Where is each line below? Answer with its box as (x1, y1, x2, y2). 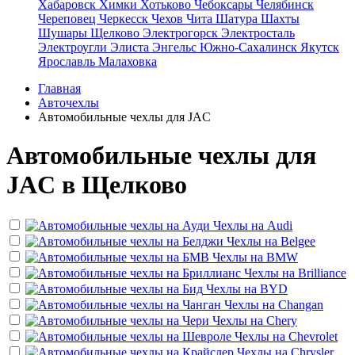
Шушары (38, 26, 90, 40)
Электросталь (221, 26, 295, 40)
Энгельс (152, 40, 200, 54)
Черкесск (99, 12, 151, 25)
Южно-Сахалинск (200, 40, 300, 54)
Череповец (38, 12, 99, 25)
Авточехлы (38, 96, 99, 109)
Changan (278, 297, 323, 311)
